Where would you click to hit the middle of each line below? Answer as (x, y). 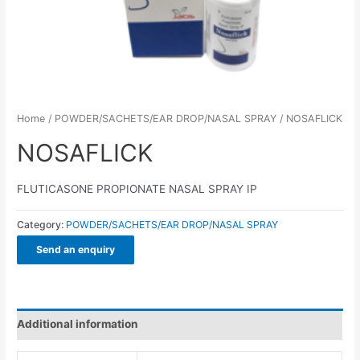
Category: (42, 224)
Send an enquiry (76, 250)
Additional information (78, 324)
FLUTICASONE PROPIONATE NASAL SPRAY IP (137, 188)
